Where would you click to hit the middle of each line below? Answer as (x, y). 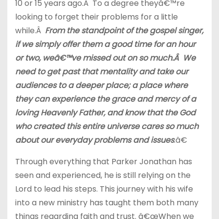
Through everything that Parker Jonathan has (104, 162)
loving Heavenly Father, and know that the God (105, 113)
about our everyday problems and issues (95, 140)
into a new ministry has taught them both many (107, 203)
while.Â (30, 31)
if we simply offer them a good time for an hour (105, 44)
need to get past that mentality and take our (102, 72)
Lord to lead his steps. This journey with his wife (104, 189)
